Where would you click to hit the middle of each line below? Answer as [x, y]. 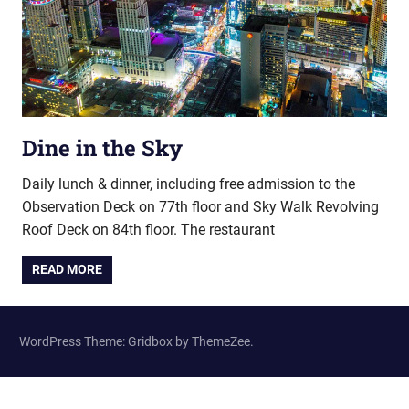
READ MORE [68, 270]
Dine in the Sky [102, 148]
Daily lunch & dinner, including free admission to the [189, 184]
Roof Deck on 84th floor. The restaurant [148, 230]
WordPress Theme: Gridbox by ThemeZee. [136, 341]
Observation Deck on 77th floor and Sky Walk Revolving [200, 207]
